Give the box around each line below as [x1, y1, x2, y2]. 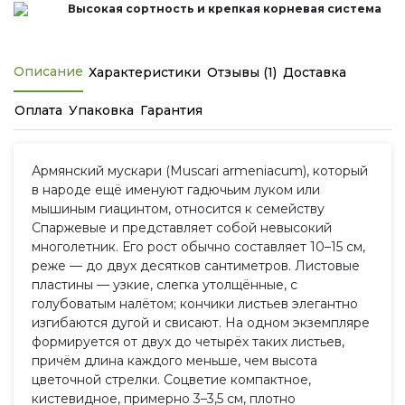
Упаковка [69, 101, 134, 118]
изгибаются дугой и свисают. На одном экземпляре [32, 314, 370, 331]
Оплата [14, 101, 62, 118]
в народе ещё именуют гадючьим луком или [32, 181, 320, 198]
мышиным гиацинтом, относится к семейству [32, 200, 325, 217]
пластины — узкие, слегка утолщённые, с [32, 276, 297, 293]
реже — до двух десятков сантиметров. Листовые [32, 257, 360, 274]
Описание [14, 62, 83, 80]
